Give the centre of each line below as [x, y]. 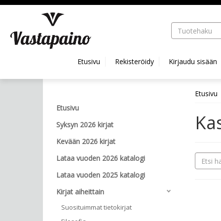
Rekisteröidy [134, 61]
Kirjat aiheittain [80, 192]
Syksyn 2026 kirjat [85, 125]
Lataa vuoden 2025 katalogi [101, 175]
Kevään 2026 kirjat [86, 141]
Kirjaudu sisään [193, 61]
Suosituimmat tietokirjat [96, 207]
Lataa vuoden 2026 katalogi [101, 158]
